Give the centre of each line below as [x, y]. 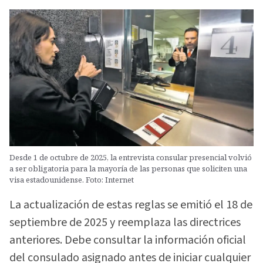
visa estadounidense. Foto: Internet [72, 179]
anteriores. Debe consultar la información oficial [128, 240]
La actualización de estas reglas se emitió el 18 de [131, 205]
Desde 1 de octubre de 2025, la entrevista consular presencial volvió [131, 157]
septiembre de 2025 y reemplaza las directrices [125, 223]
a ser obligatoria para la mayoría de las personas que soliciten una [128, 168]
